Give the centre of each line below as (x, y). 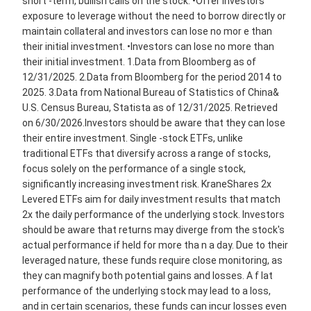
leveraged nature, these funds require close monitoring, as (152, 261)
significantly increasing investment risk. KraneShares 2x (147, 184)
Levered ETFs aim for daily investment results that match (151, 200)
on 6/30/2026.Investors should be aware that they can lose (154, 123)
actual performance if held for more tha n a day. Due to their (155, 245)
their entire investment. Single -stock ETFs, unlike (133, 138)
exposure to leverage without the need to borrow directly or (154, 16)
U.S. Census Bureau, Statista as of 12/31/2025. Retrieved (150, 108)
